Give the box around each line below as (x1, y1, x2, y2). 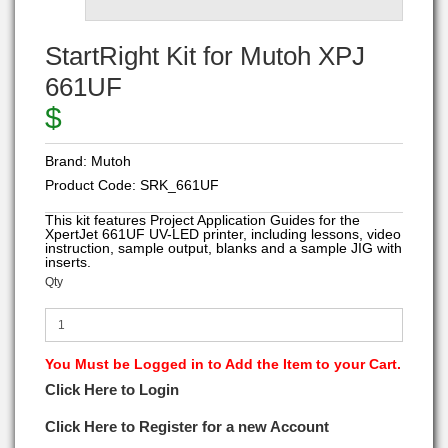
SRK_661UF (140, 176, 219, 193)
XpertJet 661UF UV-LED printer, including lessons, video (45, 225, 401, 242)
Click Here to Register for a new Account (45, 417, 329, 435)
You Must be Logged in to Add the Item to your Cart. (45, 355, 401, 372)
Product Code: (45, 176, 140, 193)
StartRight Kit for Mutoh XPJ (45, 40, 365, 71)
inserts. (45, 253, 91, 270)
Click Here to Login (45, 380, 179, 398)
